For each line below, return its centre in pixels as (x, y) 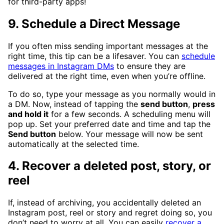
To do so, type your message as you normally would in (112, 94)
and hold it (28, 114)
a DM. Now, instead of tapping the (74, 104)
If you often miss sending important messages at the (108, 46)
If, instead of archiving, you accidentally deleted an (104, 203)
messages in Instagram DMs (61, 66)
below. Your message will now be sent (129, 134)
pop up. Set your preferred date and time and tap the (109, 124)
